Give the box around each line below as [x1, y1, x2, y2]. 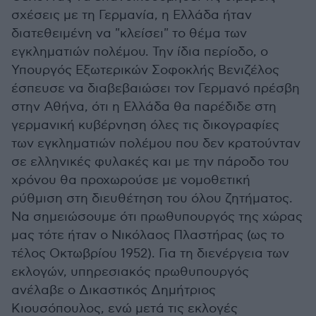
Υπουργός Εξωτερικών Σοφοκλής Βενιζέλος [11, 63, 279, 78]
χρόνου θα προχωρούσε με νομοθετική [11, 173, 250, 188]
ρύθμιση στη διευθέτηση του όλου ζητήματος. [11, 191, 293, 207]
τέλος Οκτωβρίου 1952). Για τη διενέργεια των [11, 246, 289, 262]
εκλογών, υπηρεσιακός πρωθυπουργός [11, 265, 249, 280]
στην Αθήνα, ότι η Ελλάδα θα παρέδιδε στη [11, 99, 276, 115]
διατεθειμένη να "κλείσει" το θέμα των [11, 26, 247, 42]
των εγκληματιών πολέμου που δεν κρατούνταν [11, 136, 300, 152]
